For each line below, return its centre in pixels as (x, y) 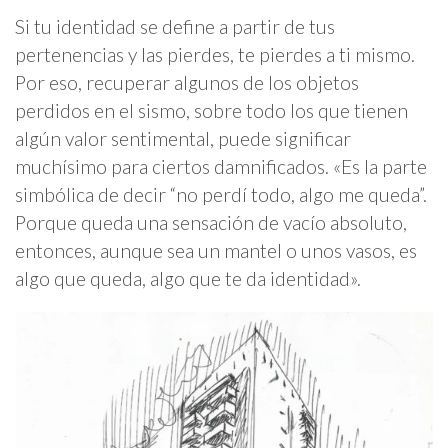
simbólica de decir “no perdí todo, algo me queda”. (221, 194)
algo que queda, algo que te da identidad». (188, 278)
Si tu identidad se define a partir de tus (175, 26)
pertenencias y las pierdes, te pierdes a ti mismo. (215, 54)
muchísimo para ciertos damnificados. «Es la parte (221, 166)
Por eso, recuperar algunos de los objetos (187, 82)
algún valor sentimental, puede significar (183, 138)
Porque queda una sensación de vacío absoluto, (211, 222)
